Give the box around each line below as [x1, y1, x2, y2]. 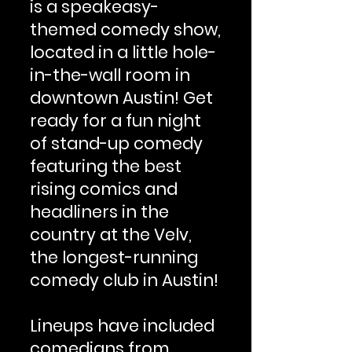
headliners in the [30, 200, 169, 223]
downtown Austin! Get [30, 86, 213, 109]
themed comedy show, [30, 18, 221, 41]
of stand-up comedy [30, 132, 203, 155]
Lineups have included [30, 314, 214, 337]
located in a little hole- [30, 41, 216, 64]
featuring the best [30, 155, 181, 178]
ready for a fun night [30, 109, 201, 132]
